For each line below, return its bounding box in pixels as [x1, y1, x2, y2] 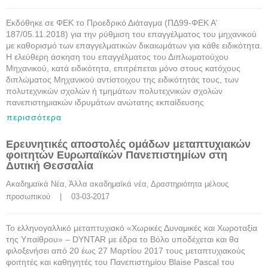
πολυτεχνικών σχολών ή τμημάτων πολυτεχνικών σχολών [6, 86, 223, 96]
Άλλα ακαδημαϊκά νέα [69, 179, 147, 188]
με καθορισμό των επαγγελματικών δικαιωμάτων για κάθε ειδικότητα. [6, 41, 262, 50]
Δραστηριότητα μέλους [151, 179, 229, 188]
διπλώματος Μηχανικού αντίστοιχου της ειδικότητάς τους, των [6, 75, 239, 84]
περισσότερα [7, 112, 62, 122]
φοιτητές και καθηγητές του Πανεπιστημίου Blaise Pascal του [6, 257, 234, 267]
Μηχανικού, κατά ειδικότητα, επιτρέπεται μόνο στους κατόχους [6, 63, 240, 73]
